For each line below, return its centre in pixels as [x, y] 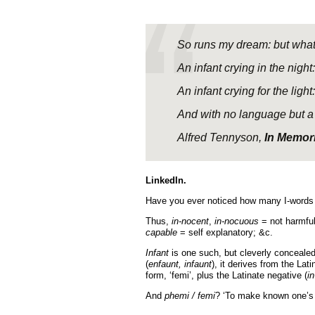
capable [161, 232]
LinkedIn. [166, 180]
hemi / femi [192, 296]
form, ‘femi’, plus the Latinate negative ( [226, 275]
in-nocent [190, 221]
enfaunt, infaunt [180, 264]
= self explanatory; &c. [225, 232]
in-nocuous [237, 221]
